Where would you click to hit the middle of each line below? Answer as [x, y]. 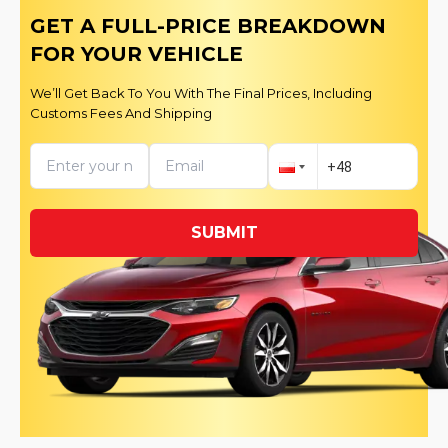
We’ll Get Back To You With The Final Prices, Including [201, 93]
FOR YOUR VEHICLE [136, 54]
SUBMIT [224, 233]
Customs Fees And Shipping [121, 113]
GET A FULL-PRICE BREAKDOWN [208, 26]
